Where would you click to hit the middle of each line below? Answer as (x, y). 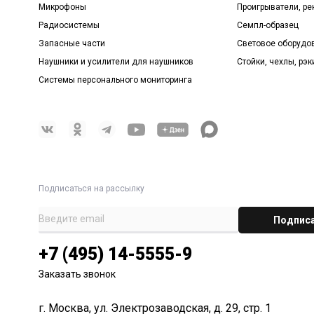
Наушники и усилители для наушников (116, 62)
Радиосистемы (69, 26)
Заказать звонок (77, 274)
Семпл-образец (268, 26)
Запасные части (72, 44)
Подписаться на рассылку (92, 188)
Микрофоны (63, 7)
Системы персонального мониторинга (116, 80)
